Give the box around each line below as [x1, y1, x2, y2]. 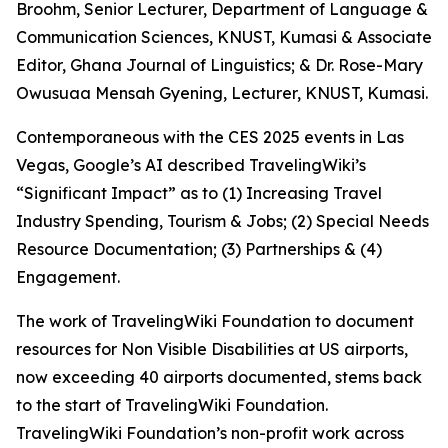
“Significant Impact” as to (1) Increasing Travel [16, 183, 382, 204]
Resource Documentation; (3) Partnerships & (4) [16, 239, 382, 260]
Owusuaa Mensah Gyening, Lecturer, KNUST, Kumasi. [16, 83, 428, 104]
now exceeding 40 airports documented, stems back [16, 367, 422, 388]
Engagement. [16, 267, 120, 288]
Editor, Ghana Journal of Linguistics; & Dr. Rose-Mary [16, 55, 423, 76]
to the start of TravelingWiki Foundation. [16, 395, 328, 416]
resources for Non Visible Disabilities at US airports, [16, 339, 408, 360]
